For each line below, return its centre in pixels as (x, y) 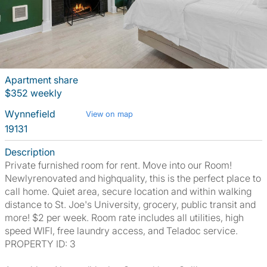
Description (30, 152)
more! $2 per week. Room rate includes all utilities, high (124, 218)
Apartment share (41, 80)
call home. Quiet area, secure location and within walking (128, 191)
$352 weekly (33, 93)
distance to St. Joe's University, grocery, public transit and (130, 204)
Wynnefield (31, 114)
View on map (109, 114)
